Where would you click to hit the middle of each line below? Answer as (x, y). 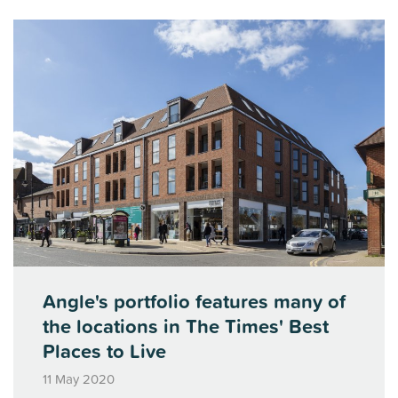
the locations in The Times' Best (186, 327)
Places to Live (104, 352)
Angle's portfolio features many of (194, 302)
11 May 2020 (79, 379)
